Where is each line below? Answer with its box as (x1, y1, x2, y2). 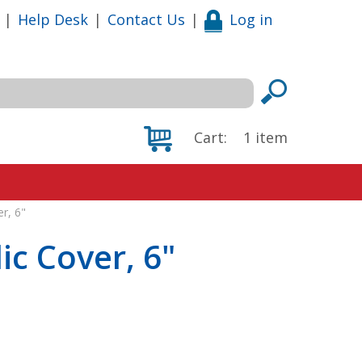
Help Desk (18, 9, 88, 29)
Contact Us (107, 9, 185, 29)
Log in (229, 9, 272, 29)
